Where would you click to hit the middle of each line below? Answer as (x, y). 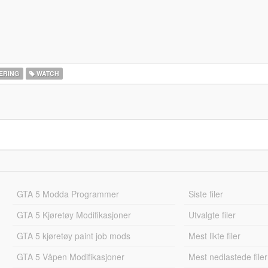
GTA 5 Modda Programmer (68, 194)
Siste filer (206, 194)
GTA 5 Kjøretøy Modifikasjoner (74, 215)
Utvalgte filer (212, 215)
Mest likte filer (215, 236)
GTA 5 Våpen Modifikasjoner (70, 257)
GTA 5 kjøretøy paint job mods (73, 236)
